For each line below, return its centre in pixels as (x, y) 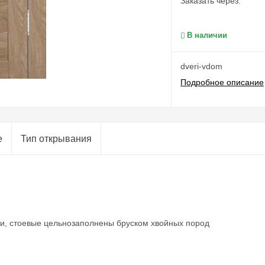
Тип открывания (56, 139)
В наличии (207, 35)
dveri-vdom (202, 66)
